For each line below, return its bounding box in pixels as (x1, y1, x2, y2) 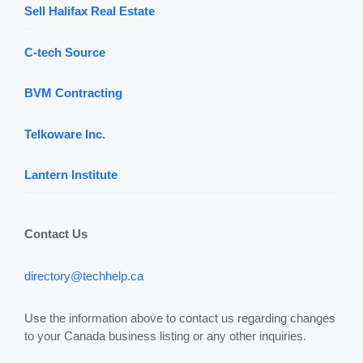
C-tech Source (24, 45, 105, 59)
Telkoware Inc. (24, 126, 105, 141)
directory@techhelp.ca (24, 269, 143, 284)
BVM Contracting (24, 86, 122, 100)
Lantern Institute (24, 168, 117, 182)
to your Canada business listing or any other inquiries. (24, 329, 306, 344)
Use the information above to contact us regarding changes (24, 311, 335, 326)
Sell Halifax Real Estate (24, 4, 155, 19)
